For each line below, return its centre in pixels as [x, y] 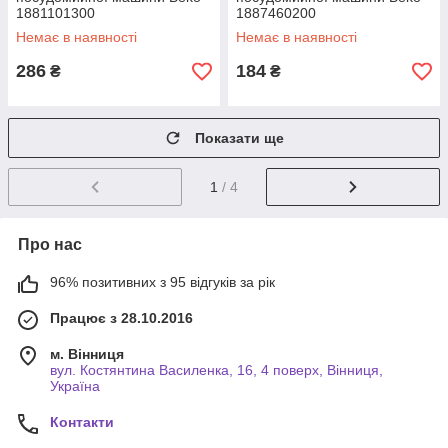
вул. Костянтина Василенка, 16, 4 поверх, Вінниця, [216, 369]
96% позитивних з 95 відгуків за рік [162, 281]
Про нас [50, 244]
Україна [75, 385]
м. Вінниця [87, 353]
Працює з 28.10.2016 [121, 317]
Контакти [82, 421]
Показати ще [239, 138]
